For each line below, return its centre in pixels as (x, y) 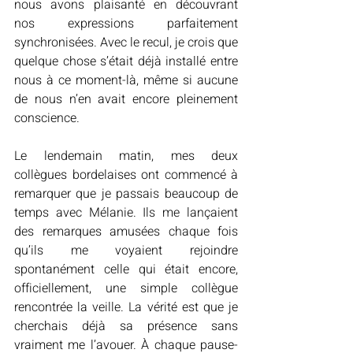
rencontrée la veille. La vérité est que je (126, 307)
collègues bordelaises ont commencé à (126, 175)
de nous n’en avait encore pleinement (126, 99)
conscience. (47, 118)
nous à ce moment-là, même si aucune (126, 80)
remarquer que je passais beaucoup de (126, 194)
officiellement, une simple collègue (126, 288)
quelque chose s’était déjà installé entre (126, 61)
